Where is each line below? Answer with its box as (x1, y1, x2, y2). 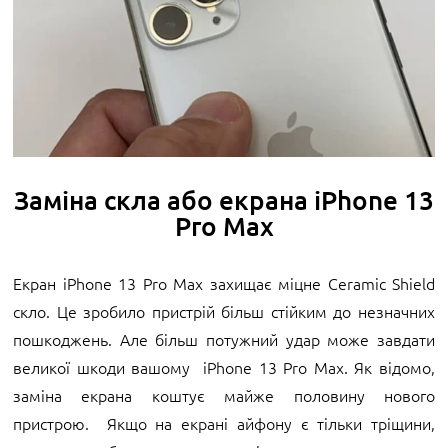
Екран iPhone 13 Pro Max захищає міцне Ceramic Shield (13, 271, 435, 294)
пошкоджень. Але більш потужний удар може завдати (13, 327, 435, 350)
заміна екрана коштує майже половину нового (13, 383, 435, 406)
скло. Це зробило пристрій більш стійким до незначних (13, 299, 435, 322)
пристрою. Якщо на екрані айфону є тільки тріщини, (13, 411, 435, 434)
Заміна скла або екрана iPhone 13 (14, 182, 434, 216)
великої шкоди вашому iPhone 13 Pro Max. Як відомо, (13, 355, 435, 378)
